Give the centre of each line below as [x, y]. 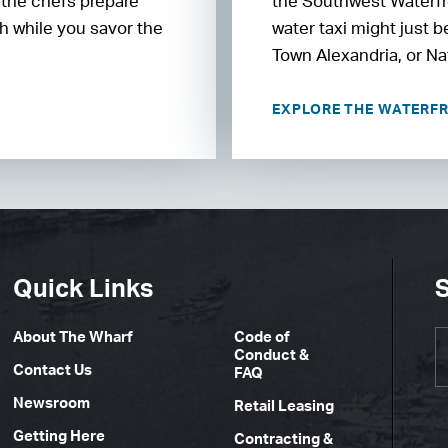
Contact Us [53, 370]
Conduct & [271, 355]
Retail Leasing [283, 406]
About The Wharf [73, 337]
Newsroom [52, 403]
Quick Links [83, 288]
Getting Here [59, 436]
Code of [261, 337]
